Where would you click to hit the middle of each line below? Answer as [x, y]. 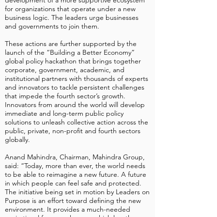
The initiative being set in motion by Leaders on [77, 192]
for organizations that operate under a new [70, 9]
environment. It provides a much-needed [68, 209]
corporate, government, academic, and [65, 70]
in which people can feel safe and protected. [73, 183]
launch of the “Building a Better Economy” [70, 52]
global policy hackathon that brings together [73, 61]
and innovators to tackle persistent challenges [75, 87]
